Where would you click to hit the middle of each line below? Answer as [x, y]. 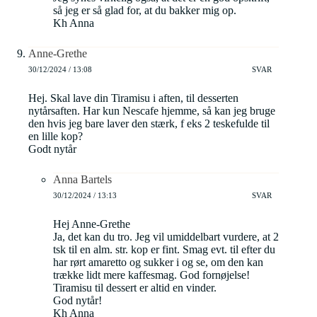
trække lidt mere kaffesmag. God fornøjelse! [151, 275]
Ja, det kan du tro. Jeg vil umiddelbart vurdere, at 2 [166, 237]
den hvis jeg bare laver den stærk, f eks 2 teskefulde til [149, 124]
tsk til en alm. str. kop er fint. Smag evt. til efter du [164, 250]
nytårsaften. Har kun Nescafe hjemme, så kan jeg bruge [152, 111]
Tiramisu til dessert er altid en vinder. [135, 288]
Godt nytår [52, 149]
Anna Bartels [82, 180]
